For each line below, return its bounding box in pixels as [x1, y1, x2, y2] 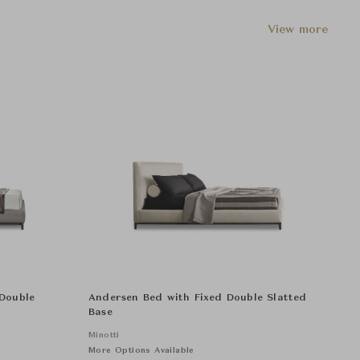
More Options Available [88, 346, 194, 354]
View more [268, 24, 328, 36]
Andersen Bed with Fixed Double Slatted [88, 292, 307, 303]
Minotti [88, 330, 120, 339]
